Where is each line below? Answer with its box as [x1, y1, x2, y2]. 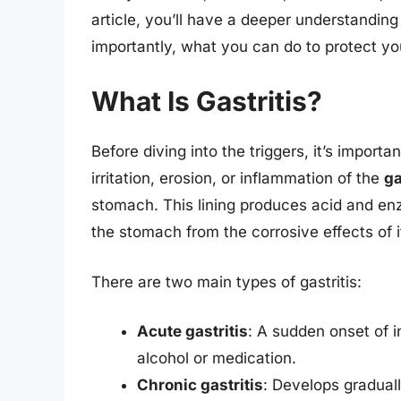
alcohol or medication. [137, 349, 296, 368]
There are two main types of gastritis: [91, 272, 362, 291]
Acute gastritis [137, 322, 248, 341]
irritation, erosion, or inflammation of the [91, 169, 384, 188]
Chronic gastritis [137, 376, 263, 395]
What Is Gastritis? [91, 85, 322, 118]
